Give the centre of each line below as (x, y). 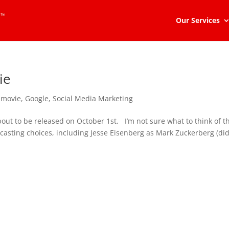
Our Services (198, 20)
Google (37, 98)
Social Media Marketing (93, 98)
